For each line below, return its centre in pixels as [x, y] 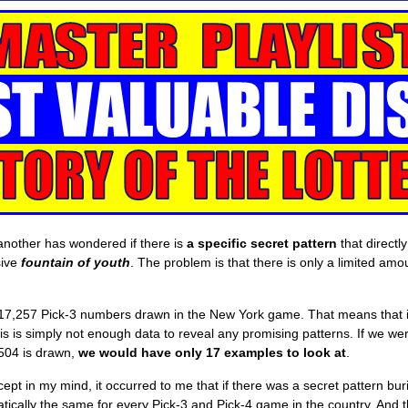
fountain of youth [76, 262]
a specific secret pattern [262, 243]
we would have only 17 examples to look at [212, 352]
